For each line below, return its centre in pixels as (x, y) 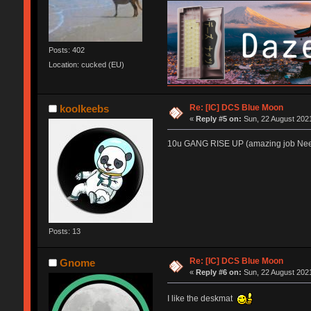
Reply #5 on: (219, 118)
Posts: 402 (66, 50)
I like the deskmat (202, 298)
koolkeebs (85, 109)
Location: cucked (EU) (86, 65)
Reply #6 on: (219, 272)
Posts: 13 (64, 232)
